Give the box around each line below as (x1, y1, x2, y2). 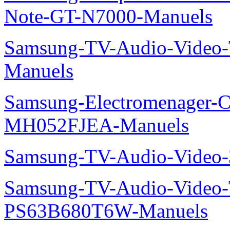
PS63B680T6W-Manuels (4, 200, 208, 222)
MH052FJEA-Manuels (4, 114, 189, 136)
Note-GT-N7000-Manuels (4, 5, 213, 27)
